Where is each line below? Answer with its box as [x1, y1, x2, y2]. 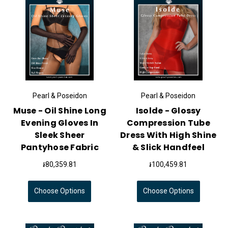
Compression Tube [126, 117, 210, 129]
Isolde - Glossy [135, 104, 201, 117]
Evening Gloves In [21, 117, 99, 129]
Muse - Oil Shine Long [13, 104, 106, 117]
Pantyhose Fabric [20, 141, 99, 153]
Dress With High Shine [120, 129, 217, 141]
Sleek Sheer [34, 129, 85, 141]
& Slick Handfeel [132, 141, 205, 153]
